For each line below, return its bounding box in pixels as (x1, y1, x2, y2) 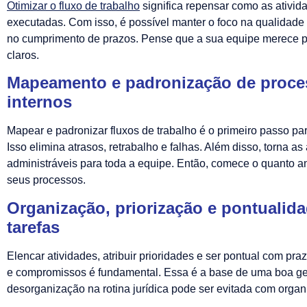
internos (7, 93, 72, 112)
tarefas (7, 217, 60, 236)
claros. (7, 49, 39, 61)
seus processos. (7, 174, 86, 186)
